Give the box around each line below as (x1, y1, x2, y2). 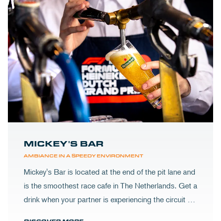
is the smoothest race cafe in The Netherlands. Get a (24, 181, 197, 190)
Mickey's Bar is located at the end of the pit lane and (24, 167, 195, 177)
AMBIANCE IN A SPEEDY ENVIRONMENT (24, 153, 143, 158)
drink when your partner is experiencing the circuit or (24, 194, 194, 204)
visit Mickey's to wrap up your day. (24, 208, 136, 218)
